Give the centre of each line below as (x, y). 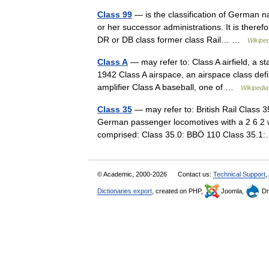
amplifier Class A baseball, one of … (169, 87)
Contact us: (195, 174)
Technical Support (239, 174)
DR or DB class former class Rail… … (172, 40)
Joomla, (232, 191)
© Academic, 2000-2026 (133, 174)
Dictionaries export (125, 191)
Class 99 (115, 14)
